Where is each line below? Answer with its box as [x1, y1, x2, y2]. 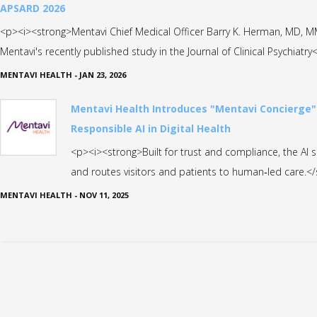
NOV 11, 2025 [79, 189, 129, 200]
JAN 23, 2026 [79, 69, 127, 80]
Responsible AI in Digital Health [71, 121, 231, 135]
